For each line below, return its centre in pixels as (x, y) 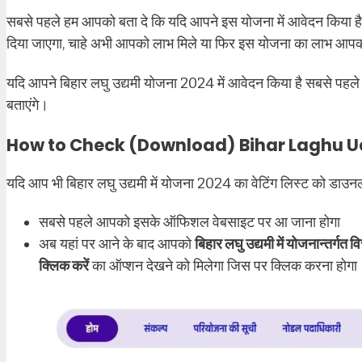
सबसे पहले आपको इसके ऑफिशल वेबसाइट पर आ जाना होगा (189, 223)
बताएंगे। (27, 105)
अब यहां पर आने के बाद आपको (117, 244)
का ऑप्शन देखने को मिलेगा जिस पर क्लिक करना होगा (223, 266)
